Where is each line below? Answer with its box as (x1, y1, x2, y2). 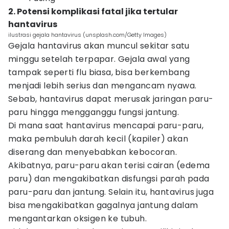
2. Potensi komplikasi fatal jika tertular (8, 6, 178, 17)
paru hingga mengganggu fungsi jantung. (8, 106, 179, 118)
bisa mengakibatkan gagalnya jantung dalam (8, 199, 198, 211)
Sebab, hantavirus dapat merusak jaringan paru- (8, 93, 214, 105)
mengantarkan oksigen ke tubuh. (8, 213, 147, 224)
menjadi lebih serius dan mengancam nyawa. (8, 80, 197, 91)
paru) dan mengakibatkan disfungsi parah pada (8, 173, 210, 185)
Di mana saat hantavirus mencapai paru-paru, (8, 120, 204, 131)
